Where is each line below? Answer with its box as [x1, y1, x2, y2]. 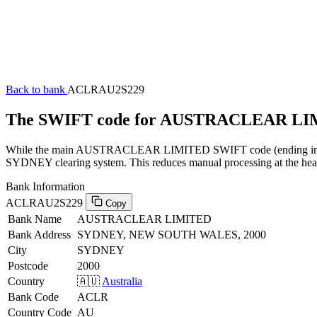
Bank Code [8, 290, 59, 303]
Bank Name [8, 212, 62, 225]
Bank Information [6, 180, 85, 192]
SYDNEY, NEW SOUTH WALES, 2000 [77, 228, 266, 241]
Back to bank [6, 83, 67, 96]
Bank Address [8, 228, 71, 241]
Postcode [8, 259, 48, 272]
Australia [102, 275, 142, 287]
